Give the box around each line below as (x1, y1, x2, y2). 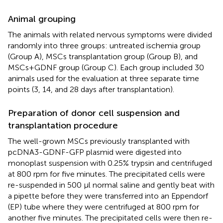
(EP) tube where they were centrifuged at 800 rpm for (8, 202, 199, 212)
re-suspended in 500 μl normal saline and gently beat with (8, 180, 215, 190)
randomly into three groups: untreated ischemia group (8, 40, 201, 50)
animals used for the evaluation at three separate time (8, 73, 199, 83)
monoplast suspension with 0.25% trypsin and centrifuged (8, 158, 212, 168)
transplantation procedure (8, 119, 118, 131)
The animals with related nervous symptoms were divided (8, 29, 212, 39)
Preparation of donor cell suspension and (8, 107, 180, 118)
